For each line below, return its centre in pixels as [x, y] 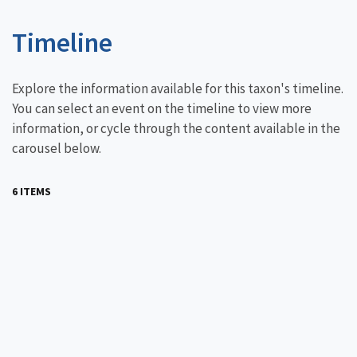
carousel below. [57, 148]
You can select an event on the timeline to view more [162, 108]
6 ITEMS [31, 191]
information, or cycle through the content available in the [176, 128]
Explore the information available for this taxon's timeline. [178, 88]
